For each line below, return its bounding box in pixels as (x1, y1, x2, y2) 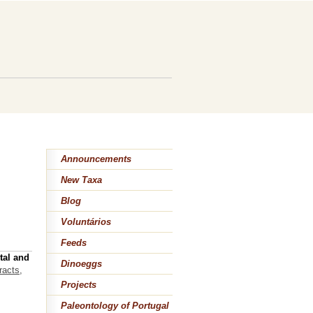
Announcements (61, 154, 131, 165)
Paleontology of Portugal (61, 300, 169, 312)
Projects (61, 279, 96, 291)
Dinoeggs (61, 259, 102, 270)
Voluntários (61, 217, 111, 228)
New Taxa (61, 175, 102, 186)
